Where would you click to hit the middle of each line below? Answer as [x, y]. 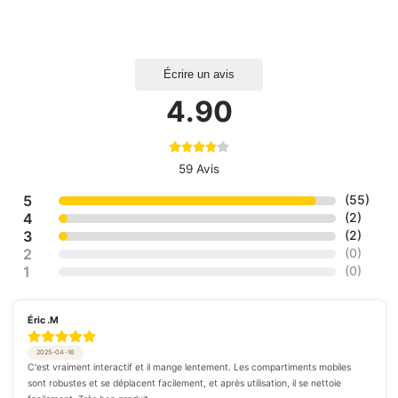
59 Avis [199, 168]
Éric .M [43, 320]
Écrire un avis [199, 75]
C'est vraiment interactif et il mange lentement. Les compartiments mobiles [189, 368]
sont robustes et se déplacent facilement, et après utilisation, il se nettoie [184, 384]
